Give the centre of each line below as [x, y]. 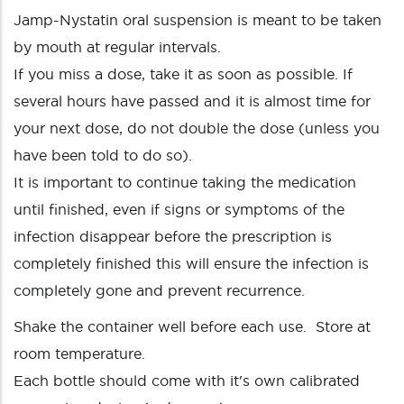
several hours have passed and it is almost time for [192, 101]
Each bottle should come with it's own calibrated [187, 381]
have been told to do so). [103, 155]
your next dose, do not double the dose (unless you [197, 128]
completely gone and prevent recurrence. [159, 290]
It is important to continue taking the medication [185, 182]
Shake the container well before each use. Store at [192, 326]
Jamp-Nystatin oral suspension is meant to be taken [197, 20]
